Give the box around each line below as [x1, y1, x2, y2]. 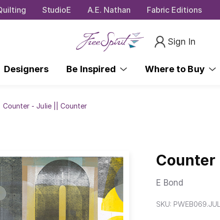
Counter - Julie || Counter [2, 101, 87, 110]
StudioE [42, 4, 72, 15]
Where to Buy [145, 63, 209, 74]
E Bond [156, 177, 184, 188]
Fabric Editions [146, 4, 202, 15]
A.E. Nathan [87, 4, 131, 15]
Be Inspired [66, 63, 120, 74]
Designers [3, 63, 49, 74]
